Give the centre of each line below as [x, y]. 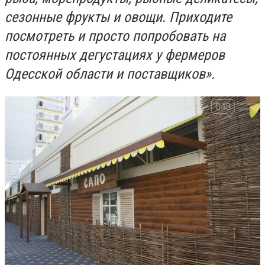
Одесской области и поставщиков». [110, 74]
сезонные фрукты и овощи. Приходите [118, 17]
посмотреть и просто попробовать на [115, 36]
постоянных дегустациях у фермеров [115, 55]
